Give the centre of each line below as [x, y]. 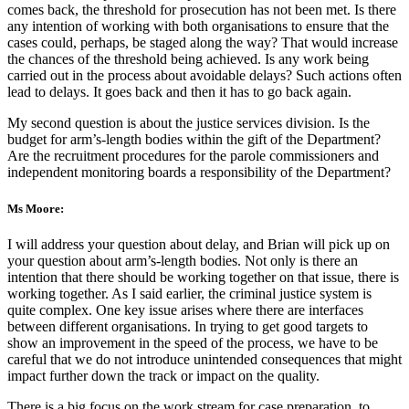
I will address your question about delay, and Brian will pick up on [199, 244]
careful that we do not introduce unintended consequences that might [204, 359]
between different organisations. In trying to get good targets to [188, 326]
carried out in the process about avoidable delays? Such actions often [204, 76]
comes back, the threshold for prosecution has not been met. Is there [202, 10]
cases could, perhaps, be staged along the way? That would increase [203, 43]
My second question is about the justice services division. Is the [189, 123]
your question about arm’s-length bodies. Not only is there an [183, 260]
